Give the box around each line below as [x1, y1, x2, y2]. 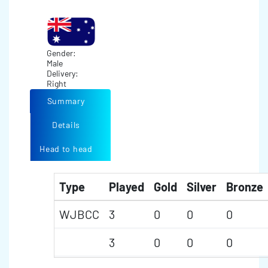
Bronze [226, 179, 263, 194]
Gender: [46, 48, 78, 58]
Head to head [39, 144, 93, 154]
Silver [187, 179, 217, 194]
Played [109, 179, 144, 194]
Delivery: [46, 68, 80, 78]
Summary [47, 96, 85, 106]
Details [52, 120, 80, 130]
